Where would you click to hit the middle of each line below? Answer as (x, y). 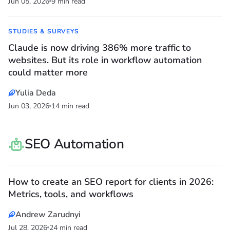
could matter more (48, 73)
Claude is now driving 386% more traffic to (100, 48)
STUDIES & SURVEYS (44, 32)
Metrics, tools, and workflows (71, 194)
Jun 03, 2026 (29, 106)
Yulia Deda (36, 93)
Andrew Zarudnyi (48, 215)
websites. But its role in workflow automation (105, 60)
